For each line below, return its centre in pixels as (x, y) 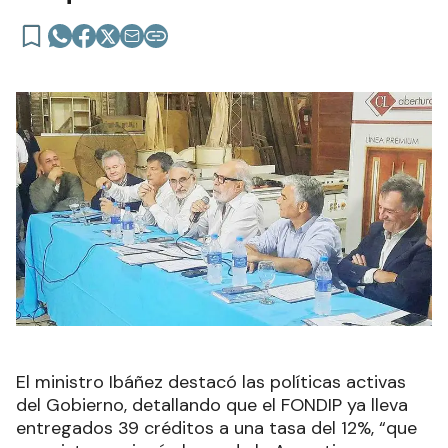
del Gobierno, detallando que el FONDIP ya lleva (212, 404)
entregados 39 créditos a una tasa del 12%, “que (216, 427)
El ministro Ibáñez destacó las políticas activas (211, 381)
